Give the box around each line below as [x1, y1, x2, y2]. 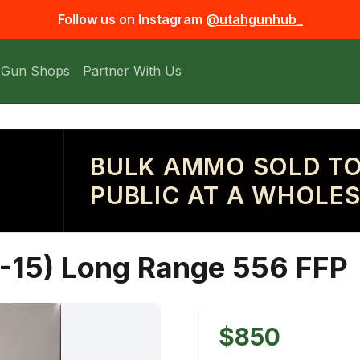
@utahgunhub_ [205, 11, 303, 27]
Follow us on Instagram [57, 11, 202, 27]
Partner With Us [83, 63, 182, 79]
